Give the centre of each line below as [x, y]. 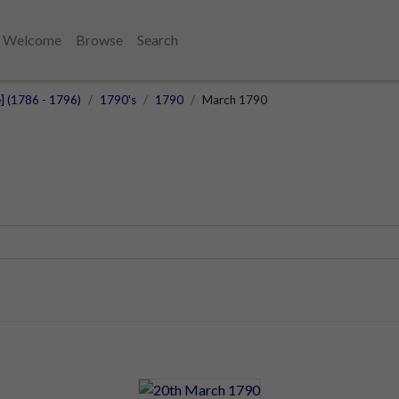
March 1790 [235, 100]
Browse [99, 40]
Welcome [32, 40]
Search [158, 40]
